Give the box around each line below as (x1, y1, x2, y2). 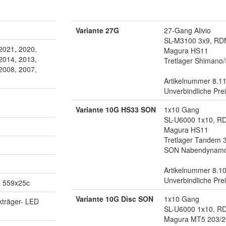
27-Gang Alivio (163, 25, 211, 35)
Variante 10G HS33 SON (75, 104, 156, 115)
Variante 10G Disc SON (75, 193, 153, 204)
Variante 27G (75, 25, 119, 35)
